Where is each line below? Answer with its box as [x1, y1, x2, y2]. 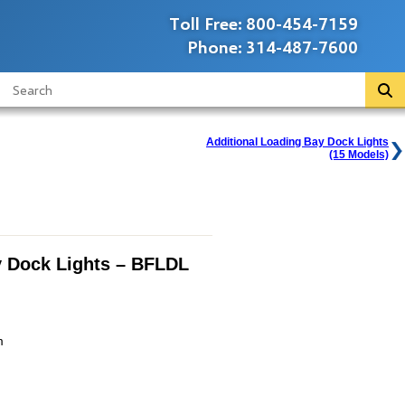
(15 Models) [329, 148, 389, 161]
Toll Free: [169, 13, 242, 33]
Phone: [187, 36, 242, 57]
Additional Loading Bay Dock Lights [206, 136, 389, 148]
